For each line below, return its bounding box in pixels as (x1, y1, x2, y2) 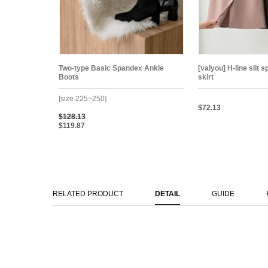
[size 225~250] (59, 94, 106, 103)
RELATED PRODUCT (53, 189, 123, 198)
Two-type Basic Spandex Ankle (59, 63, 164, 72)
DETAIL (155, 189, 180, 198)
